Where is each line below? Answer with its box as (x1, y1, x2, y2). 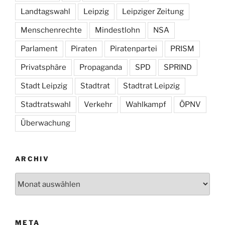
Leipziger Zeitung (122, 7, 184, 16)
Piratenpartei (110, 44, 157, 53)
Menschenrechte (21, 25, 82, 35)
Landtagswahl (21, 7, 70, 16)
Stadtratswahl (21, 99, 71, 109)
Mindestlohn (95, 25, 140, 35)
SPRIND (164, 62, 192, 72)
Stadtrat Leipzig (123, 81, 180, 90)
